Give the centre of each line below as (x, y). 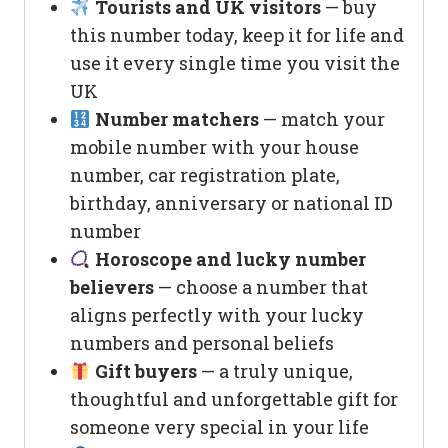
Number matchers (176, 119)
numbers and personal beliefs (202, 343)
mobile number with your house (214, 147)
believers (112, 287)
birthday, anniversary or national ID (231, 203)
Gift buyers (145, 371)
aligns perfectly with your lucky (217, 315)
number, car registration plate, (205, 175)
